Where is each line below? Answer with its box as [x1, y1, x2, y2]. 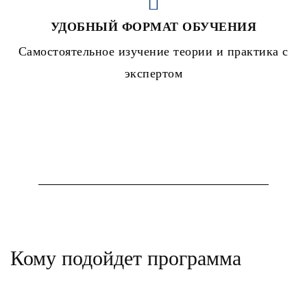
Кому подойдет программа [10, 247, 241, 270]
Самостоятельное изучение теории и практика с [19, 45, 288, 59]
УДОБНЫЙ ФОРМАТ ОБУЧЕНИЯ [50, 20, 257, 34]
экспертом [124, 66, 183, 81]
